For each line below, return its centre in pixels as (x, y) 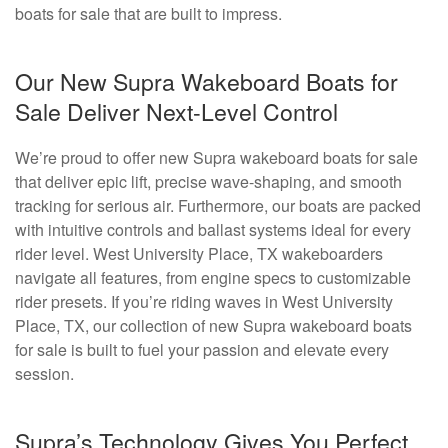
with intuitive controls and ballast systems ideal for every (213, 229)
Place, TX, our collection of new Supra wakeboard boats (213, 325)
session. (44, 373)
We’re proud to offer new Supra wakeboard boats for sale (216, 157)
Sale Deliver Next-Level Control (176, 110)
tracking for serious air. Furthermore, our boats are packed (218, 205)
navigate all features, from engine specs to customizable (213, 277)
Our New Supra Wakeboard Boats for (206, 80)
